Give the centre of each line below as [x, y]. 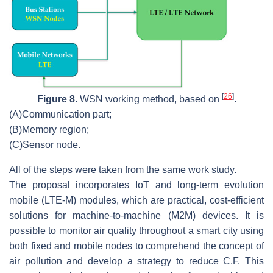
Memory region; [55, 129]
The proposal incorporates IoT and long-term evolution [136, 185]
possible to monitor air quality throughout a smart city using [136, 230]
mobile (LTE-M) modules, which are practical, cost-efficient [136, 200]
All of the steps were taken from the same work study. [123, 169]
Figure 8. [57, 99]
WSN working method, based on [149, 99]
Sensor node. [51, 144]
